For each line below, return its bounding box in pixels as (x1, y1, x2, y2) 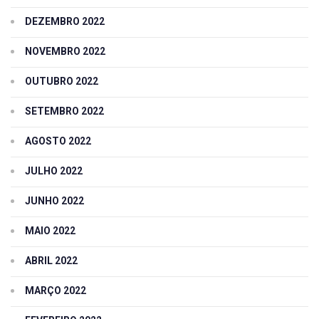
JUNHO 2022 (25, 195, 84, 207)
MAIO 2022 (25, 225, 75, 237)
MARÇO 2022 (25, 285, 86, 297)
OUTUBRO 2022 (25, 75, 98, 88)
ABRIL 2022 (25, 255, 78, 267)
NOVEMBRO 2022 (25, 46, 105, 58)
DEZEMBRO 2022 (25, 16, 105, 28)
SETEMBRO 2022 (25, 105, 104, 117)
